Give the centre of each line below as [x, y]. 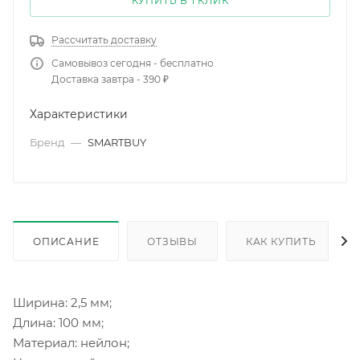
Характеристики [79, 114]
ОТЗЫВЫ [173, 241]
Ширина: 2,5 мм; [62, 302]
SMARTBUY [117, 142]
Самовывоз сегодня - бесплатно [133, 63]
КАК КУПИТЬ [281, 241]
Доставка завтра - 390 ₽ [110, 79]
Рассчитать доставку [104, 39]
